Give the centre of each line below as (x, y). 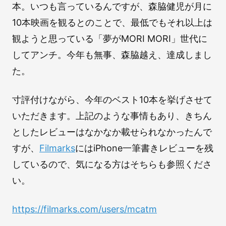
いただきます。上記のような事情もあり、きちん (112, 116)
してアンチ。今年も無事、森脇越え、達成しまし (112, 54)
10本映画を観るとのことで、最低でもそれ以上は (112, 22)
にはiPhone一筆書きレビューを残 (144, 148)
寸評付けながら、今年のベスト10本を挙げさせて (112, 99)
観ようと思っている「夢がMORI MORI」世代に (110, 38)
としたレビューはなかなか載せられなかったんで (112, 132)
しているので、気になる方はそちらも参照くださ (112, 164)
